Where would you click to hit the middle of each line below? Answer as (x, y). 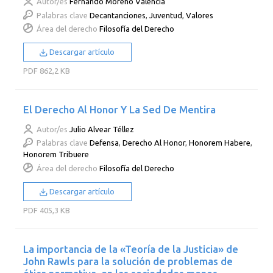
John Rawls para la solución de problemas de (128, 261)
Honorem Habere (220, 143)
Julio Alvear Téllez (102, 129)
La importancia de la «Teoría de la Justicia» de (131, 249)
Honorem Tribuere (56, 154)
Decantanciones (118, 15)
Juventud (166, 15)
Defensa (105, 143)
